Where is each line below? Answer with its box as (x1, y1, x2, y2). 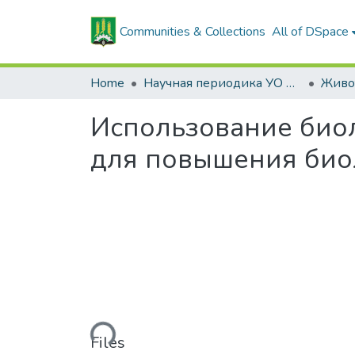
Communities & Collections (120, 23, 266, 40)
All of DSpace (272, 23, 349, 40)
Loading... (60, 317, 115, 345)
